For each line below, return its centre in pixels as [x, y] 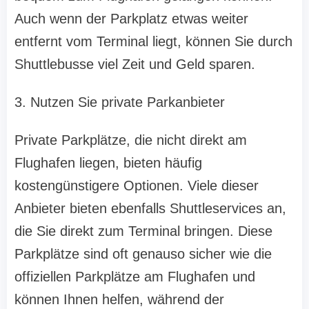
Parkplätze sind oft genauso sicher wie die [143, 254]
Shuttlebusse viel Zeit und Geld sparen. [135, 64]
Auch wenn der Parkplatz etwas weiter [131, 19]
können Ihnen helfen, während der [119, 300]
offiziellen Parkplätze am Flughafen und [135, 277]
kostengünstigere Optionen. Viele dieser [137, 186]
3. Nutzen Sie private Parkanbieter [120, 102]
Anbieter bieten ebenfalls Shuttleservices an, [150, 209]
